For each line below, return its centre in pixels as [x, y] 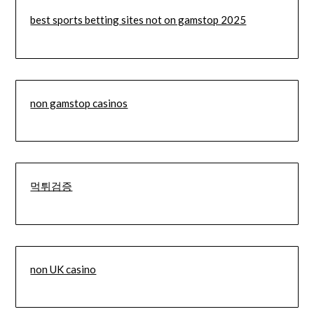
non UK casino [63, 269]
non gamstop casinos [79, 103]
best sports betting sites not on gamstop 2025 [138, 20]
